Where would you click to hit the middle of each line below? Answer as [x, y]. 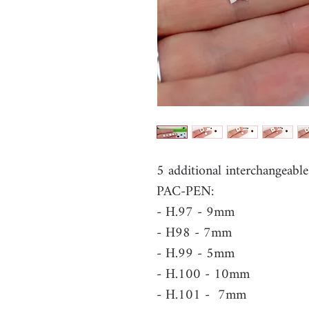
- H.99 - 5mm [196, 254]
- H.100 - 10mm [203, 275]
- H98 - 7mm [194, 233]
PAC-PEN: [185, 192]
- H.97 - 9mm [196, 213]
